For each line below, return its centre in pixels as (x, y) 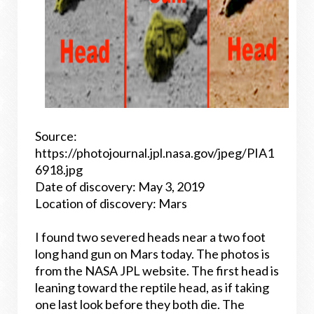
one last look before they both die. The (140, 304)
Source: (56, 136)
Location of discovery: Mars (111, 203)
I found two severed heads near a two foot (150, 237)
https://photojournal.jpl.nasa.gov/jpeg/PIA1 (155, 153)
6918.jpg (59, 170)
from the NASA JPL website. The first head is (157, 271)
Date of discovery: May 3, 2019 (120, 186)
